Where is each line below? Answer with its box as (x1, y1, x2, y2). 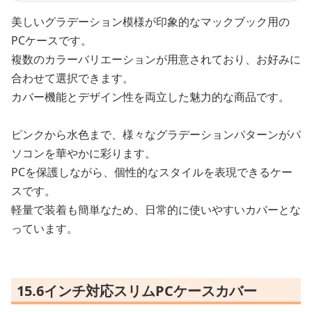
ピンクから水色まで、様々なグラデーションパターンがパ (11, 126, 301, 142)
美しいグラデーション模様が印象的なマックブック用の (11, 13, 290, 29)
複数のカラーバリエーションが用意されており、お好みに (11, 51, 301, 67)
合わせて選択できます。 (11, 70, 134, 86)
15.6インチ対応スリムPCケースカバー (17, 281, 257, 300)
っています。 (11, 220, 78, 236)
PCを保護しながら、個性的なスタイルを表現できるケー (11, 164, 292, 180)
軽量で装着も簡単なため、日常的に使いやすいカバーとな (11, 201, 301, 217)
